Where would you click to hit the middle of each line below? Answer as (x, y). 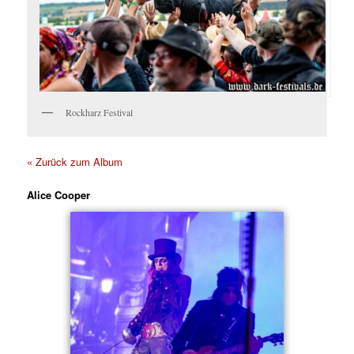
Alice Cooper (59, 195)
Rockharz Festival (100, 112)
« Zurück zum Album (75, 162)
